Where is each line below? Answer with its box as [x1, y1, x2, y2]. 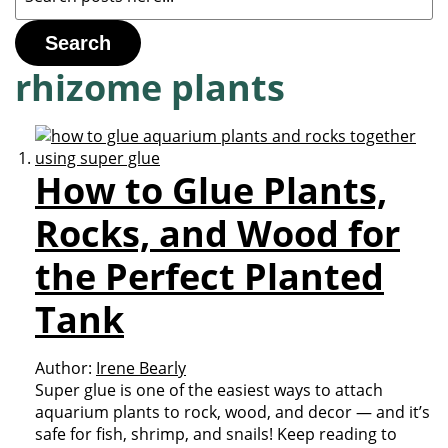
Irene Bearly [96, 357, 186, 379]
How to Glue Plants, [35, 166, 387, 215]
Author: [35, 357, 92, 379]
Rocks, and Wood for [35, 209, 400, 258]
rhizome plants [15, 63, 285, 112]
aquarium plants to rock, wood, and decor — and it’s [35, 401, 430, 423]
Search [45, 32, 111, 54]
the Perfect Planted [35, 252, 384, 301]
